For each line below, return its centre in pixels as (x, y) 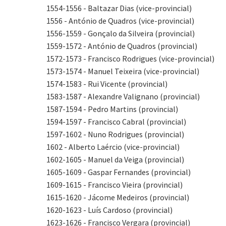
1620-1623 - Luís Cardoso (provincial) (109, 210)
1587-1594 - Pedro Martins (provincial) (112, 109)
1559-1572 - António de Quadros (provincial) (122, 46)
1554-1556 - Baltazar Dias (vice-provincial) (119, 8)
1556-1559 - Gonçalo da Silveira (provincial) (121, 33)
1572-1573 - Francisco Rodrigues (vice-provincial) (130, 59)
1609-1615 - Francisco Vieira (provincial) (115, 185)
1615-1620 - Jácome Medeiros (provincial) (118, 197)
